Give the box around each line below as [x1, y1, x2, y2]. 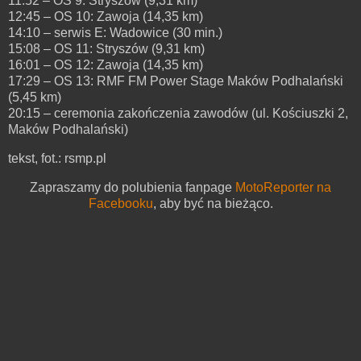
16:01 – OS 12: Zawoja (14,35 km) [8, 58, 203, 73]
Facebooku [88, 196, 153, 210]
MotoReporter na [235, 180, 331, 194]
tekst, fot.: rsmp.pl [8, 151, 106, 165]
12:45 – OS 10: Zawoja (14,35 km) [8, 10, 203, 24]
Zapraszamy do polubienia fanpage [30, 180, 235, 194]
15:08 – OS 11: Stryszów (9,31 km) [8, 42, 205, 56]
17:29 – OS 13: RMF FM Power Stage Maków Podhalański [8, 74, 343, 89]
